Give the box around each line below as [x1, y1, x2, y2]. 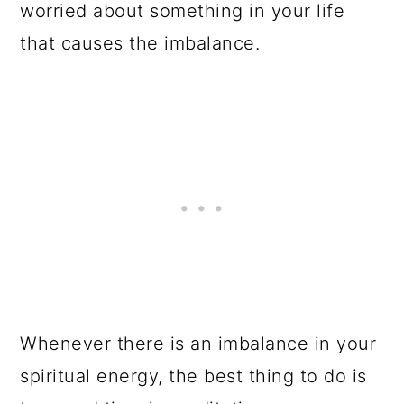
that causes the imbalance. [20, 32, 266, 54]
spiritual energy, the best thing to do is [20, 365, 367, 387]
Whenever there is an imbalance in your [20, 333, 377, 354]
